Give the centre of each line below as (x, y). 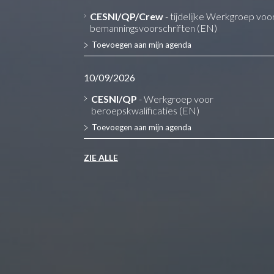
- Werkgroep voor (175, 99)
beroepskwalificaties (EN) (145, 110)
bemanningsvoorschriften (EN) (154, 28)
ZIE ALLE (101, 157)
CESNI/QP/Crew (127, 16)
